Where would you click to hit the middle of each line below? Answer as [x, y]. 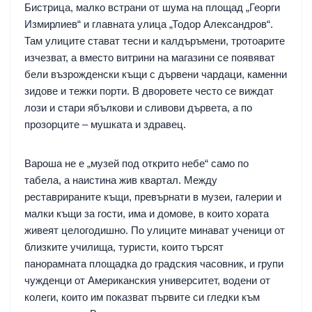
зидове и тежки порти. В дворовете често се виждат [149, 91]
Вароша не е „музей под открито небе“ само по [136, 163]
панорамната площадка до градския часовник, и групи [154, 263]
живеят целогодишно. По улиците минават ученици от [155, 230]
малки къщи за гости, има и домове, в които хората [147, 213]
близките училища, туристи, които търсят [124, 247]
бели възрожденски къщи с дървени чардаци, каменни [156, 74]
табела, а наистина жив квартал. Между [121, 180]
